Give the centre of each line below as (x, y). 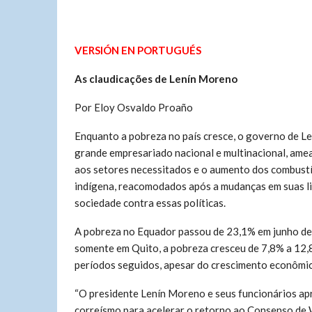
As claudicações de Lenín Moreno (156, 79)
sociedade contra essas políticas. (150, 203)
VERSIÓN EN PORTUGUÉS (138, 50)
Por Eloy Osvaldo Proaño (134, 107)
